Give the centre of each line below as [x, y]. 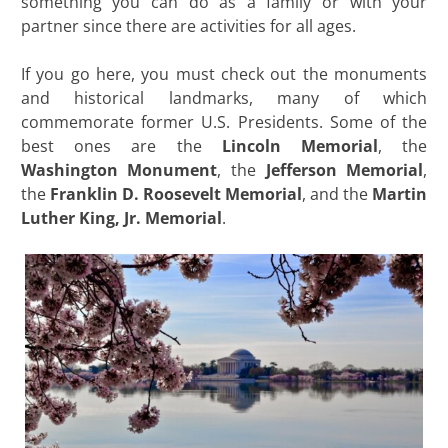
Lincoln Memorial [299, 146]
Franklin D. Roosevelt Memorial [176, 194]
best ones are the [121, 146]
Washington [69, 170]
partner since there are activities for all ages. [188, 26]
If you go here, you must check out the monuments [224, 74]
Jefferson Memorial [344, 170]
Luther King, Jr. [80, 218]
